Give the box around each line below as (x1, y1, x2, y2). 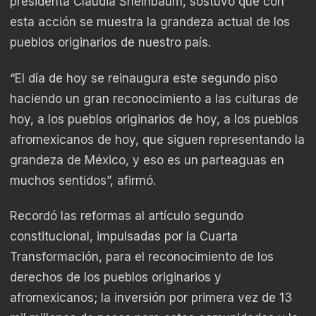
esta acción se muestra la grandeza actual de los (10, 15, 290, 30)
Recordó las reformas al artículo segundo (10, 209, 243, 224)
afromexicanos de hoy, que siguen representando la (10, 132, 305, 147)
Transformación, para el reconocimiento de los (10, 250, 274, 265)
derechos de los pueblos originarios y (10, 270, 221, 285)
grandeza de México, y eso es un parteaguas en (10, 152, 284, 167)
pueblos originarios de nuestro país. (10, 35, 211, 50)
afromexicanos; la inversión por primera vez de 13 (10, 291, 292, 305)
